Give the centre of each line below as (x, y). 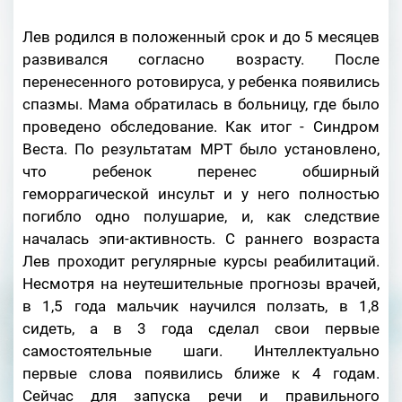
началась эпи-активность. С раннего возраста (201, 239)
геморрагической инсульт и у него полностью (201, 194)
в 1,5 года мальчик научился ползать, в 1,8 (201, 306)
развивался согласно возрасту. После (201, 59)
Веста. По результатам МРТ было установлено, (201, 149)
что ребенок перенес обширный (201, 171)
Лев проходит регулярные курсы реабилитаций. (201, 261)
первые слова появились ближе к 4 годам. (201, 373)
